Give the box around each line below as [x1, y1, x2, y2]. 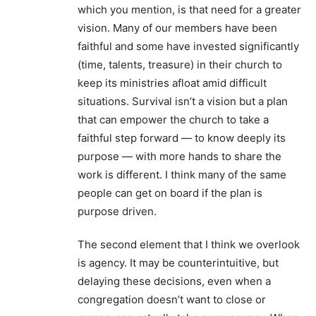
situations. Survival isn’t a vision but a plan [78, 95, 288, 109]
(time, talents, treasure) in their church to [78, 58, 282, 72]
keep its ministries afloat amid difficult [78, 76, 267, 90]
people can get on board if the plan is [78, 186, 262, 200]
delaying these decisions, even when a [78, 274, 271, 288]
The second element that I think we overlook [78, 238, 300, 252]
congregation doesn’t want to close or [78, 293, 266, 307]
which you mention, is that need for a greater [78, 3, 301, 17]
